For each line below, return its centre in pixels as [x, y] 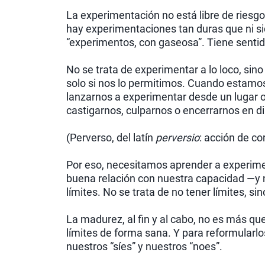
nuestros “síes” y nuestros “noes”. [144, 247]
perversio [177, 138]
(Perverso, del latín [111, 138]
